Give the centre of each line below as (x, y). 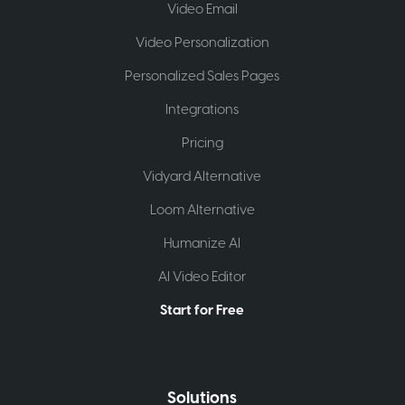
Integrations (202, 110)
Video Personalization (202, 43)
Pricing (202, 144)
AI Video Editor (202, 278)
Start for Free (202, 311)
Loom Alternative (202, 211)
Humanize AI (202, 244)
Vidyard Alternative (202, 177)
